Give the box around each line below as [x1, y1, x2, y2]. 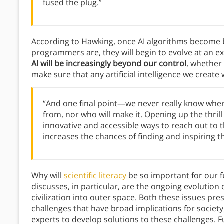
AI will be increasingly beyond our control [31, 58, 186, 69]
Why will [31, 170, 64, 181]
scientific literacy [64, 170, 126, 181]
